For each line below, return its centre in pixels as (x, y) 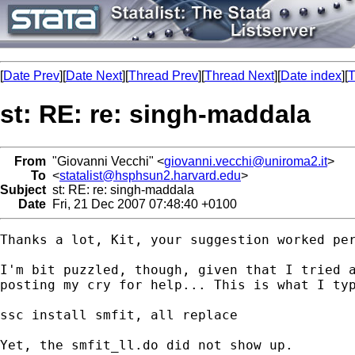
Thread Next (239, 76)
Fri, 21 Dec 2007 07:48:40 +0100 (141, 204)
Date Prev (31, 76)
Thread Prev (163, 76)
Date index (311, 76)
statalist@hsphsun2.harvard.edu (150, 175)
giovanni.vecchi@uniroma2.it (246, 161)
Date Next (94, 76)
